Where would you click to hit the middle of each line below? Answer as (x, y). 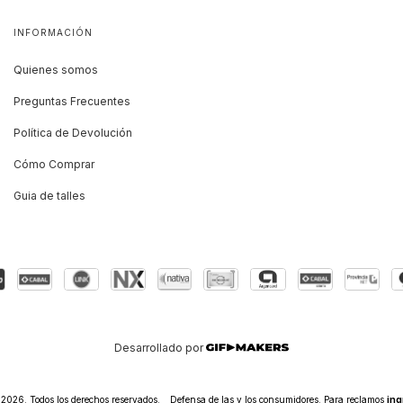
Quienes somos (56, 70)
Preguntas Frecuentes (72, 101)
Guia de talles (49, 196)
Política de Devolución (73, 133)
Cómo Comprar (54, 164)
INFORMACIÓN (53, 32)
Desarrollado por (160, 348)
